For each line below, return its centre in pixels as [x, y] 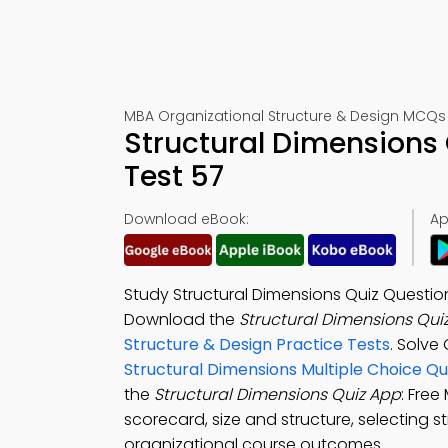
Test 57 [174, 176]
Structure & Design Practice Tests [257, 344]
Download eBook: [186, 219]
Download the [181, 319]
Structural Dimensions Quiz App [277, 394]
